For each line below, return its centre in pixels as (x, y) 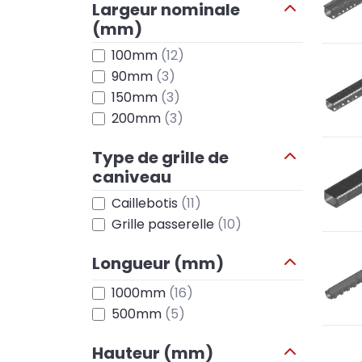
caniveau (132, 177)
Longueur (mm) (158, 263)
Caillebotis (146, 203)
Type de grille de (160, 158)
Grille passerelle (164, 224)
